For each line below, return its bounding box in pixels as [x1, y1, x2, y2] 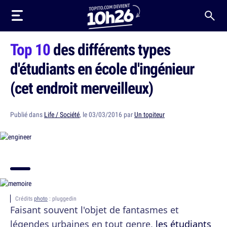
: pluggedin [48, 195, 77, 202]
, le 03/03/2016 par [80, 110, 134, 119]
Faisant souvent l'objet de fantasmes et [10, 204, 179, 216]
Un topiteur [134, 110, 165, 119]
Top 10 [10, 39, 50, 60]
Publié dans [10, 110, 44, 119]
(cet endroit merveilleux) [10, 77, 153, 98]
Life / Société [44, 110, 80, 119]
